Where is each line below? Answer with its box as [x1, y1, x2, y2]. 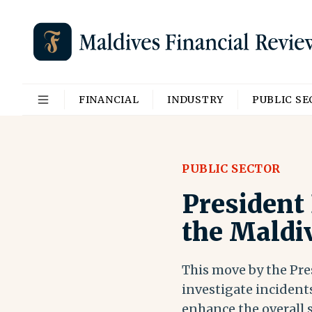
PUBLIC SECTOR [182, 162, 281, 175]
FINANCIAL [79, 93, 139, 106]
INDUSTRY [167, 93, 224, 106]
